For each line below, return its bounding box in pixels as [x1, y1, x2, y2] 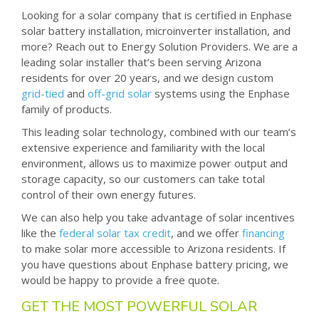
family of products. [21, 101, 115, 116]
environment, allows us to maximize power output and [21, 155, 288, 170]
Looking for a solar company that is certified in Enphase [21, 7, 292, 22]
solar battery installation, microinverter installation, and [21, 23, 291, 38]
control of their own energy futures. [21, 187, 199, 202]
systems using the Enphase [152, 85, 290, 100]
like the [21, 225, 59, 240]
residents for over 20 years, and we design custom [21, 70, 273, 85]
